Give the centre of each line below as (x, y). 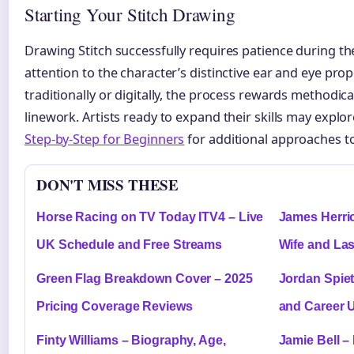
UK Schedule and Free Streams (130, 245)
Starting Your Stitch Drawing (130, 15)
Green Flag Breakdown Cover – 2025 (145, 279)
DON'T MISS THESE (107, 185)
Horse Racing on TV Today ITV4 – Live (150, 217)
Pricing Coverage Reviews (115, 307)
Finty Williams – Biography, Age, (131, 341)
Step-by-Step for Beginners (105, 139)
